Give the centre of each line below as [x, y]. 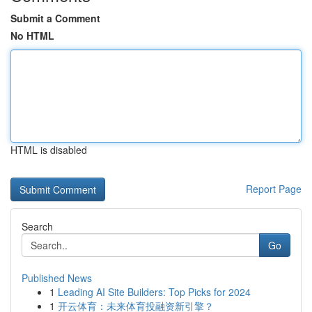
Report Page [274, 189]
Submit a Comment [55, 18]
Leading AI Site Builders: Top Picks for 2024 [154, 292]
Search [37, 226]
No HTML [32, 36]
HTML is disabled [49, 150]
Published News [57, 278]
